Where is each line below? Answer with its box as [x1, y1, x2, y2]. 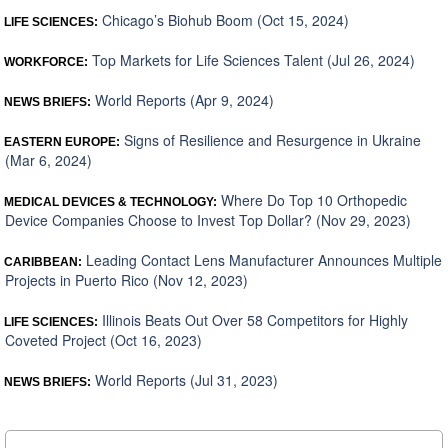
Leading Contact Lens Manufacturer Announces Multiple [82, 249, 442, 270]
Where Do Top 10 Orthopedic [217, 189, 407, 210]
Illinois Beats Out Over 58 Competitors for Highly [98, 309, 408, 330]
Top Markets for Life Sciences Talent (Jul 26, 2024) [88, 49, 415, 70]
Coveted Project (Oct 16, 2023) [5, 329, 202, 350]
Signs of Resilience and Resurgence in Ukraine [120, 129, 421, 150]
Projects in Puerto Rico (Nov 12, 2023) [5, 269, 248, 290]
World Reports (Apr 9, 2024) [91, 89, 274, 110]
